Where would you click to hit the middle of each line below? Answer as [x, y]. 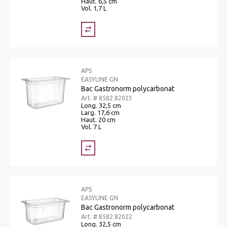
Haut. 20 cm [98, 119]
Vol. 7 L [91, 126]
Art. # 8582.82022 [107, 216]
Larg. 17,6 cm [100, 112]
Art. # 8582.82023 [107, 98]
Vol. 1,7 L [94, 8]
